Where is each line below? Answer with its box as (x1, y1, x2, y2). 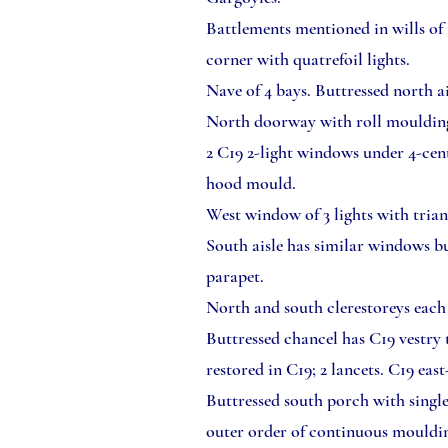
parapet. (206, 265, 268, 287)
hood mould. (206, 172, 300, 194)
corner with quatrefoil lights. (206, 48, 414, 70)
